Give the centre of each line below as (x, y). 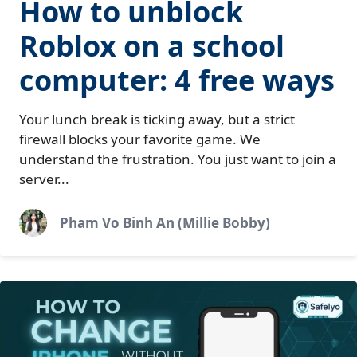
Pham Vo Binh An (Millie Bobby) (165, 223)
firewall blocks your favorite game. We (140, 139)
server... (44, 178)
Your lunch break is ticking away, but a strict (157, 119)
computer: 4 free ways (177, 80)
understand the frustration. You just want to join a (178, 159)
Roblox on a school (152, 45)
